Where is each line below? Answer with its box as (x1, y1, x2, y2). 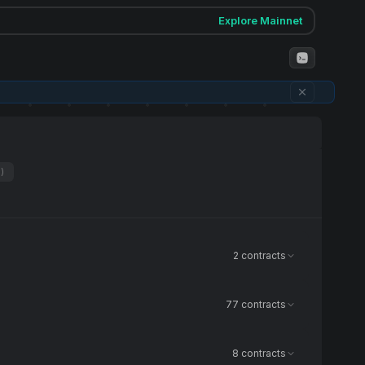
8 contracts (232, 347, 286, 359)
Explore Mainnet (218, 14, 302, 27)
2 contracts (233, 249, 286, 262)
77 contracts (226, 298, 286, 310)
